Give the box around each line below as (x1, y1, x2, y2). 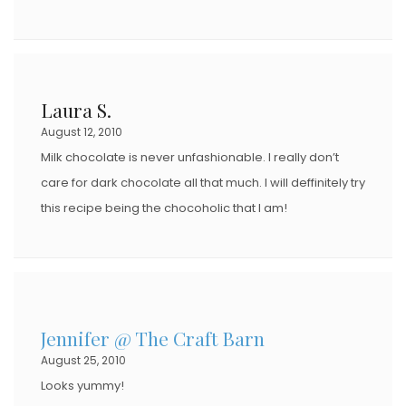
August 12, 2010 (41, 123, 122, 140)
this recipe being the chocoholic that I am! (41, 198, 287, 217)
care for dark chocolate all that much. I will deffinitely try (41, 173, 365, 191)
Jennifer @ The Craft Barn (41, 324, 265, 351)
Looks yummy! (41, 376, 124, 394)
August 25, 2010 (41, 352, 126, 368)
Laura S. (41, 96, 111, 122)
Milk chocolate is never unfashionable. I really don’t (41, 148, 339, 166)
